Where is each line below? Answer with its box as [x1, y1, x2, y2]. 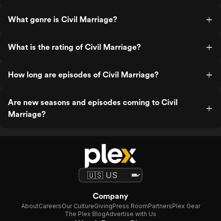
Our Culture [61, 202, 94, 210]
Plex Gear [172, 202, 200, 210]
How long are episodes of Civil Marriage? [8, 70, 158, 79]
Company [93, 191, 128, 201]
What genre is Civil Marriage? [8, 15, 117, 24]
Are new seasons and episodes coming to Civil [8, 98, 178, 107]
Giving [94, 202, 112, 210]
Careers [38, 202, 62, 210]
